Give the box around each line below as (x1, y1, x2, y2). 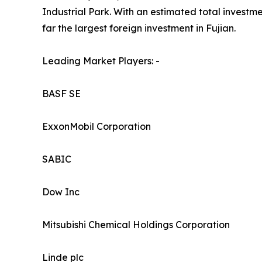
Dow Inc (42, 186, 80, 198)
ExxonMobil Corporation (42, 120, 151, 133)
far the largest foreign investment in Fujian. (42, 22, 236, 35)
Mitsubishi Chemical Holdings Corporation (42, 219, 230, 231)
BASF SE (42, 88, 81, 100)
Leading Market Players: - (42, 55, 160, 67)
